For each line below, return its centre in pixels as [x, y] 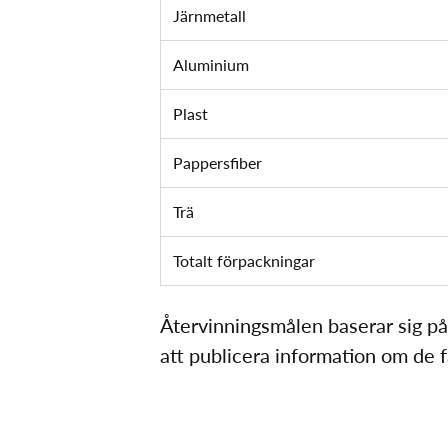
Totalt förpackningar [244, 260]
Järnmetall [209, 15]
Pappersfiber [217, 162]
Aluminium [211, 64]
